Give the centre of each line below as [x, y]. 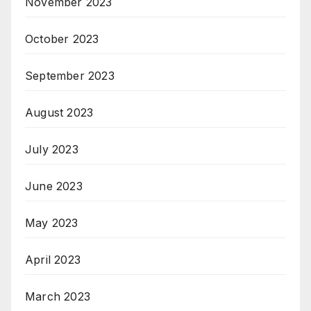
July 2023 [52, 150]
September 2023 [70, 76]
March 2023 [58, 297]
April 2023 [53, 260]
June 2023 [54, 186]
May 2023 [52, 223]
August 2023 [59, 113]
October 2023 [62, 39]
